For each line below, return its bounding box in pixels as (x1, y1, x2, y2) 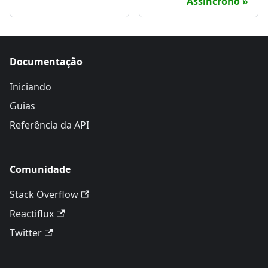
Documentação (10, 55, 83, 68)
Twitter (10, 226, 42, 239)
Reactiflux (10, 207, 54, 220)
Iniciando (10, 80, 51, 93)
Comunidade (10, 163, 71, 176)
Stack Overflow (10, 188, 78, 201)
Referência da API (10, 118, 89, 132)
